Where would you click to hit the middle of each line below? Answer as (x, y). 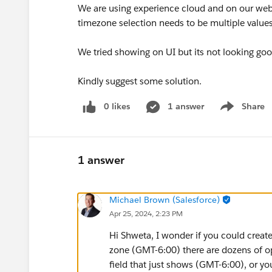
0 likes (117, 106)
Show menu (241, 113)
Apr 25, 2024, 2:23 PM (146, 213)
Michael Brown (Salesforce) (165, 199)
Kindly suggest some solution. (140, 81)
